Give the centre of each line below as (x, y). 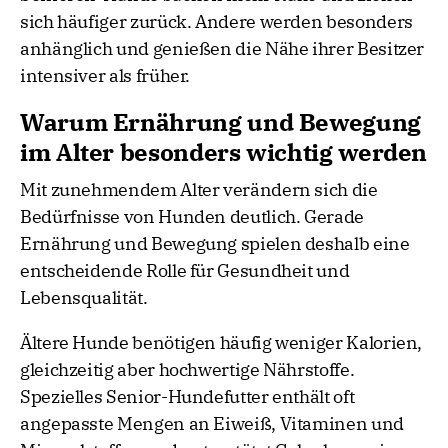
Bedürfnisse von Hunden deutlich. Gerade (192, 217)
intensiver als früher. (105, 76)
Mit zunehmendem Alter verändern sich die (199, 190)
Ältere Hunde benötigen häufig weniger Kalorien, (221, 343)
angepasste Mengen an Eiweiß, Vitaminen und (212, 424)
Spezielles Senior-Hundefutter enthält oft (187, 397)
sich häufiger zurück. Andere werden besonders (216, 22)
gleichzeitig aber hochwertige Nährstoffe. (187, 370)
